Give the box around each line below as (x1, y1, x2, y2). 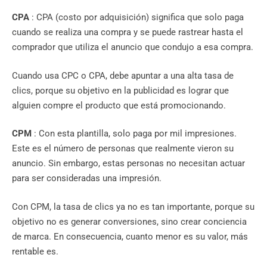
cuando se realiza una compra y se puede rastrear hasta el (12, 27, 243, 38)
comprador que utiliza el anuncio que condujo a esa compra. (12, 42, 253, 53)
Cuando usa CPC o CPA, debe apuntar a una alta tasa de (12, 70, 234, 81)
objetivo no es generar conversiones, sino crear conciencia (12, 216, 247, 227)
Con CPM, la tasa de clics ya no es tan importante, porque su (12, 201, 254, 212)
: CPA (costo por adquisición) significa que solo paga (32, 12, 244, 23)
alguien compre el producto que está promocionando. (12, 100, 226, 111)
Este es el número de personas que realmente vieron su (12, 143, 234, 154)
